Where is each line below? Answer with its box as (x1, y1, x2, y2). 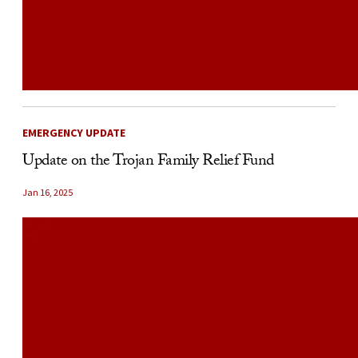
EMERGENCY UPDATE (22, 125, 125, 140)
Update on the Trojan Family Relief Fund (22, 149, 274, 176)
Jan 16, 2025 (22, 186, 73, 198)
